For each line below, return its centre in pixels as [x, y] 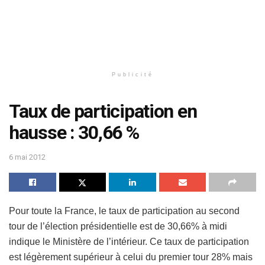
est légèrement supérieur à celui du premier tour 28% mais [131, 257]
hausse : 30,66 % [74, 132]
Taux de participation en [103, 111]
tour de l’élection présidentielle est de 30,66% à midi [118, 226]
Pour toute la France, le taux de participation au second [124, 211]
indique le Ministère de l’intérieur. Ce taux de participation [129, 241]
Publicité [132, 75]
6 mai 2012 [27, 157]
